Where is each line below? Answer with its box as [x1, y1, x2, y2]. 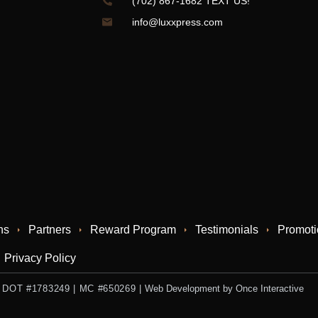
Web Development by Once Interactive [145, 283, 305, 294]
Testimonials [194, 224, 258, 236]
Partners [28, 224, 71, 236]
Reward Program [89, 224, 176, 236]
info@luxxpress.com [132, 16, 224, 28]
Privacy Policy [4, 252, 76, 264]
